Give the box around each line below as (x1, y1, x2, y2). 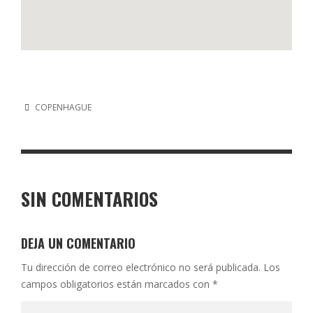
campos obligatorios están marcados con (21, 277, 212, 291)
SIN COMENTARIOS (21, 185, 158, 213)
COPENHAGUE (34, 101, 92, 114)
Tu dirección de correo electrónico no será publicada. (21, 261, 261, 275)
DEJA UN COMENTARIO (21, 234, 136, 253)
